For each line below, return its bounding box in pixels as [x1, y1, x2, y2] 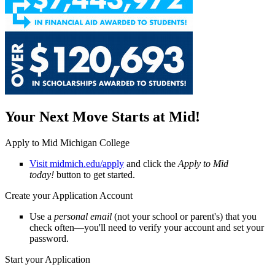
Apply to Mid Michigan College [5, 137, 130, 149]
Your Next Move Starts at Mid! [5, 109, 200, 125]
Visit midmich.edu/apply [29, 158, 124, 169]
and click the [124, 158, 178, 169]
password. [29, 233, 69, 244]
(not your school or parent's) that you [114, 211, 257, 222]
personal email [54, 211, 114, 222]
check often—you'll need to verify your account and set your [29, 222, 264, 233]
